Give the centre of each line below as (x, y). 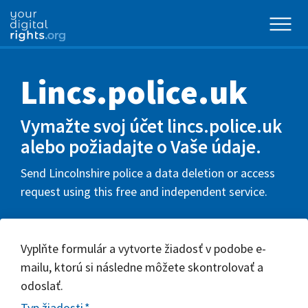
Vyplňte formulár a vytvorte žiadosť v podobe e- (143, 248)
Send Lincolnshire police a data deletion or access (148, 173)
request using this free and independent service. (144, 191)
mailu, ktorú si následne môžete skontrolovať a (142, 267)
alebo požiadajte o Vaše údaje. (141, 146)
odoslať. (42, 285)
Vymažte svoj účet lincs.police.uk (151, 126)
